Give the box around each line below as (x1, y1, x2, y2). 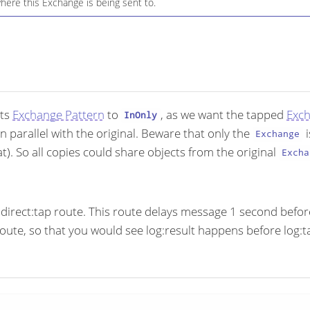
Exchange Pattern (12, 106, 104, 122)
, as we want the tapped (160, 106, 286, 122)
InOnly (124, 109, 158, 122)
